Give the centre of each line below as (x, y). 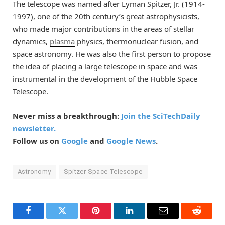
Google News (131, 140)
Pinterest (111, 218)
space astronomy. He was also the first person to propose (112, 53)
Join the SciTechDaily (161, 115)
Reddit (208, 218)
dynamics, (31, 41)
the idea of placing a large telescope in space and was (105, 66)
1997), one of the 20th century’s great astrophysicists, (106, 16)
